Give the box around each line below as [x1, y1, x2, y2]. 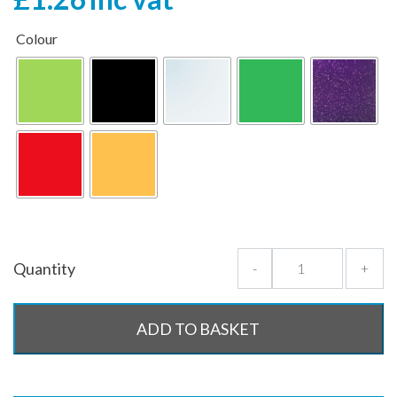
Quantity [13, 258, 75, 278]
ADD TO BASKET [136, 319, 261, 339]
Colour [16, 29, 58, 47]
